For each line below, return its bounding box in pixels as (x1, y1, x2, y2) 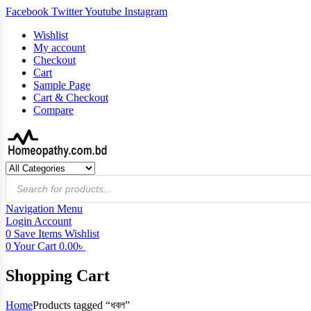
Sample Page (33, 79, 90, 91)
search (5, 171, 33, 183)
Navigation (6, 203, 54, 215)
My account (33, 42, 85, 53)
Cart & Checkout (33, 92, 108, 103)
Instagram (124, 6, 167, 17)
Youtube (85, 6, 121, 17)
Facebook (6, 6, 49, 17)
